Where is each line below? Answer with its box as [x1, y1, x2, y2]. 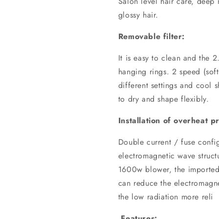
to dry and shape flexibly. [118, 93, 209, 105]
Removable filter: [118, 30, 185, 42]
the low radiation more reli [118, 191, 213, 202]
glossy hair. [118, 9, 158, 21]
